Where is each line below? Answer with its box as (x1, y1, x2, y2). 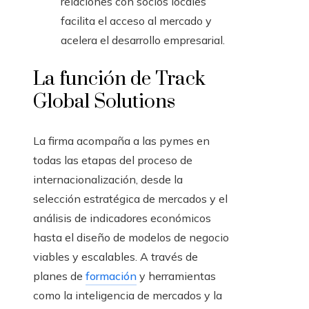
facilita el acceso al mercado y (61, 14, 212, 28)
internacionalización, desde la (33, 172, 183, 187)
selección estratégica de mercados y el (33, 192, 228, 206)
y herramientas (137, 269, 216, 283)
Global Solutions (33, 90, 175, 114)
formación (86, 269, 137, 283)
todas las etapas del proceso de (33, 153, 192, 168)
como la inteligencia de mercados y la (33, 288, 222, 303)
